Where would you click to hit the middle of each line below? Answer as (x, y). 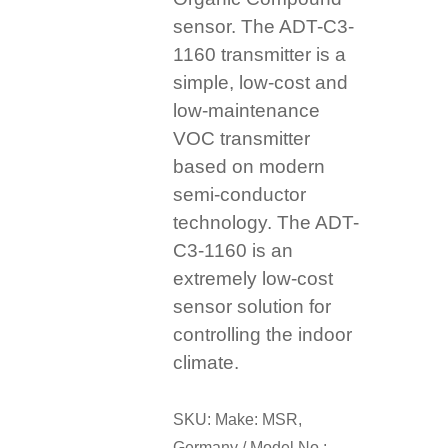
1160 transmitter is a (260, 55)
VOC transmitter (242, 139)
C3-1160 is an (233, 251)
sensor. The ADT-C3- (264, 27)
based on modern (249, 167)
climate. (206, 363)
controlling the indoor (263, 335)
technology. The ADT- (266, 223)
